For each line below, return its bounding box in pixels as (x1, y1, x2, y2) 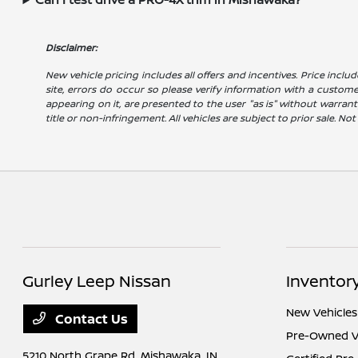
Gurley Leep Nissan (22, 270, 172, 292)
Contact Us (52, 310, 129, 328)
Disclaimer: (46, 41, 97, 55)
